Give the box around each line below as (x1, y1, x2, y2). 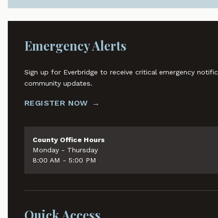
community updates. (24, 79, 92, 88)
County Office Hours (32, 136, 105, 144)
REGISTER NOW (24, 98, 88, 108)
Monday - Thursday (32, 146, 98, 154)
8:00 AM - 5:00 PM (32, 156, 96, 164)
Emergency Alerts (24, 37, 127, 54)
